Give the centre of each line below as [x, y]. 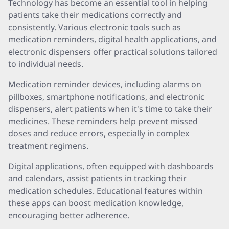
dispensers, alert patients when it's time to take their [110, 109]
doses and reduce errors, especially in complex [99, 133]
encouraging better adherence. [69, 215]
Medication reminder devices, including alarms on [105, 84]
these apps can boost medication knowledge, [96, 203]
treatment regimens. [48, 146]
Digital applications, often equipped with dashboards [111, 166]
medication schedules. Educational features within [106, 191]
